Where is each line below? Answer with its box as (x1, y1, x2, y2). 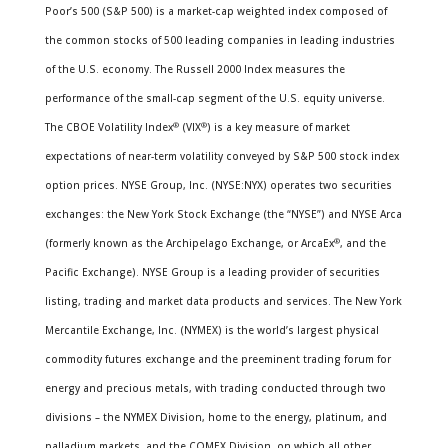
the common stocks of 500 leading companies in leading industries (44, 33, 395, 47)
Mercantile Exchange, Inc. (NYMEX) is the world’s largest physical (44, 323, 379, 337)
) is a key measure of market (206, 120, 350, 134)
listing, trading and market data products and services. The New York (44, 294, 402, 308)
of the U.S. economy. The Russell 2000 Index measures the (44, 62, 345, 76)
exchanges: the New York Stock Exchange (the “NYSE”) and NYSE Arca (44, 207, 402, 221)
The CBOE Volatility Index (44, 120, 173, 134)
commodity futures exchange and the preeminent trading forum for (44, 352, 391, 366)
